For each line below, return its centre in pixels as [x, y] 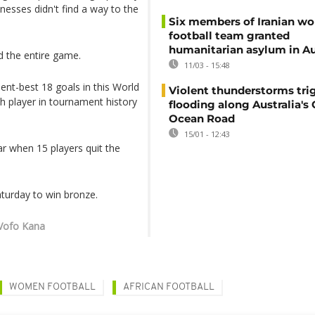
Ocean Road [202, 118]
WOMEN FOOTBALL [52, 287]
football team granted [229, 36]
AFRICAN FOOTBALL [169, 287]
